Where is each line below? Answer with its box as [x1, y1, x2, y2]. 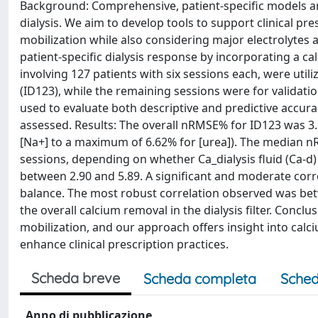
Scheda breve [31, 269, 120, 287]
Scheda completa [143, 270, 256, 287]
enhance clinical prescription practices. [20, 236, 229, 252]
